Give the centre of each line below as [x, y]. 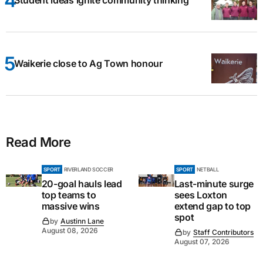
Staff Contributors [223, 232]
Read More [39, 142]
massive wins [70, 206]
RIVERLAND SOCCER [89, 169]
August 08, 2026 [70, 230]
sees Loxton [201, 195]
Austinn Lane [82, 221]
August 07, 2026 [202, 242]
